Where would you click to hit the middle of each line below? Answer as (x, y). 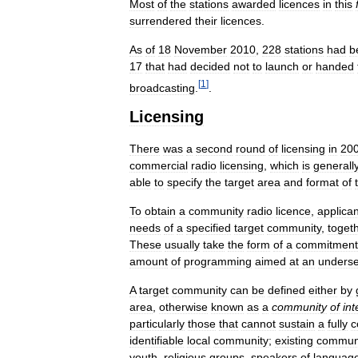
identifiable (157, 341)
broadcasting (162, 88)
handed (335, 66)
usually (182, 245)
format (322, 183)
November (201, 50)
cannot (259, 324)
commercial (159, 166)
